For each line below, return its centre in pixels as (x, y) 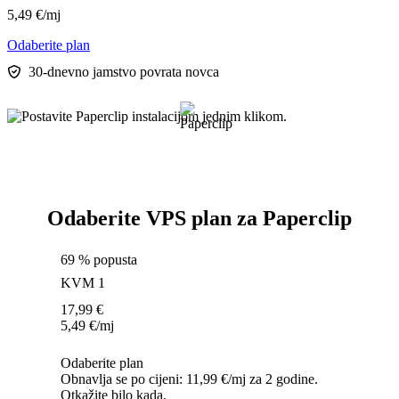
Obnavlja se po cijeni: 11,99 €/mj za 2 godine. (189, 379)
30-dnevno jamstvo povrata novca (124, 72)
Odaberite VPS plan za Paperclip (199, 219)
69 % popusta (99, 260)
